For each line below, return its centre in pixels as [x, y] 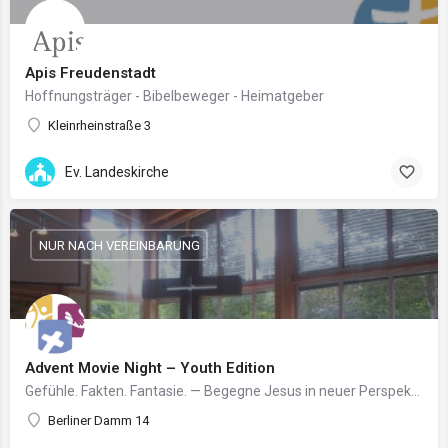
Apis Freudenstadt [90, 73]
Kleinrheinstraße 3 [99, 125]
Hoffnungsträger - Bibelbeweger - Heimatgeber [174, 96]
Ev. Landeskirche [117, 171]
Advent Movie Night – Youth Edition [150, 368]
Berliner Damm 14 [98, 420]
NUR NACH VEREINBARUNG [119, 245]
